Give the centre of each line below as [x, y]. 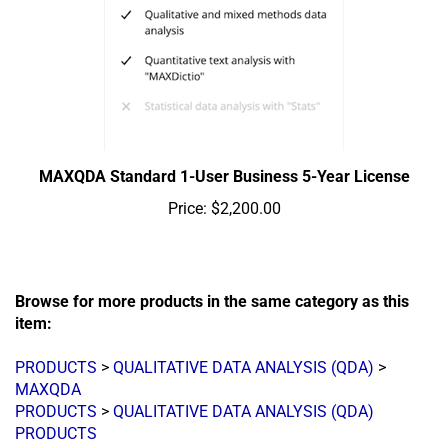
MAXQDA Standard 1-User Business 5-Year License [224, 178]
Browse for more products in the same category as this [212, 303]
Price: [187, 210]
